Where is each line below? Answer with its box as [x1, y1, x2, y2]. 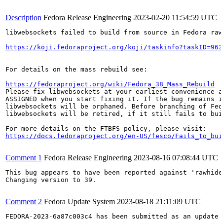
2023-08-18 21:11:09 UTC [117, 197, 201, 206]
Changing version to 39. [5, 176, 96, 184]
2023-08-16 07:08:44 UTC [134, 153, 218, 162]
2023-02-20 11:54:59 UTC [133, 13, 217, 22]
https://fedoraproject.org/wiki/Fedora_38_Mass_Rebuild [5, 80, 215, 88]
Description [5, 13, 41, 22]
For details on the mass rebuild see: [5, 66, 147, 73]
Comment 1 [5, 153, 42, 162]
